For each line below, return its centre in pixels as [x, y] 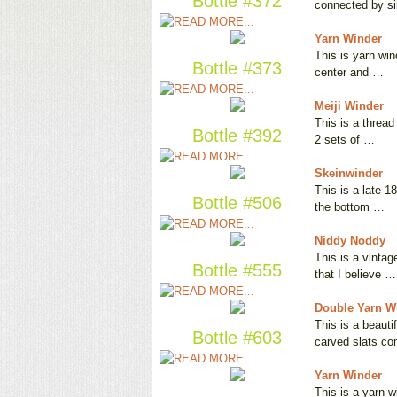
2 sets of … [345, 140]
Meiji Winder [349, 106]
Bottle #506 [237, 203]
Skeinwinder [349, 174]
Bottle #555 [237, 271]
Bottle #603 [237, 338]
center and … [349, 73]
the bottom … [350, 207]
